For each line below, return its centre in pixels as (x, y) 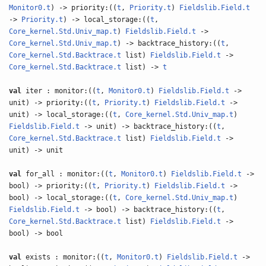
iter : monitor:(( (59, 91)
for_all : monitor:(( (65, 174)
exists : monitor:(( (63, 257)
